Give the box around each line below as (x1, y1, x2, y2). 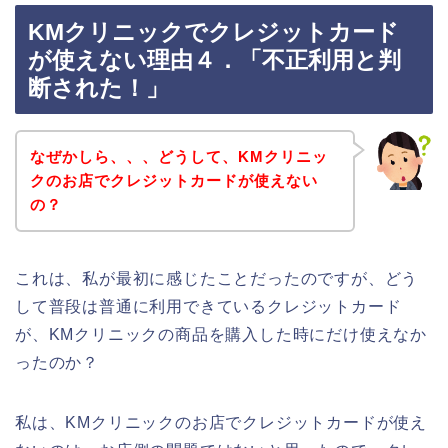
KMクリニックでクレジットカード (28, 19, 399, 46)
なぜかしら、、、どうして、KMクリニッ (29, 147, 328, 165)
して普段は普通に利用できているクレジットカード (15, 297, 402, 315)
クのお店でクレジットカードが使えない (29, 171, 318, 189)
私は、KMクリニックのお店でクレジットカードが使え (15, 413, 427, 431)
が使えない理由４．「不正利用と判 (28, 47, 401, 74)
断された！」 (28, 75, 169, 102)
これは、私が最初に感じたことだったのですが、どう (15, 269, 419, 287)
